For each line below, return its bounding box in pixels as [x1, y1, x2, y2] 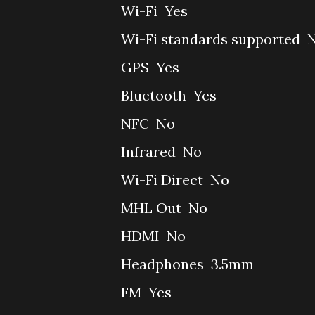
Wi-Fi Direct [121, 171, 207, 188]
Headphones [121, 255, 207, 273]
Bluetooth [121, 86, 190, 104]
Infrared [121, 143, 179, 160]
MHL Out [121, 199, 185, 217]
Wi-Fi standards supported [121, 30, 304, 48]
